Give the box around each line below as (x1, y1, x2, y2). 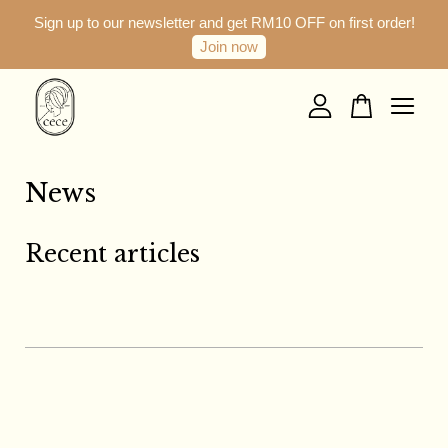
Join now (200, 38, 258, 55)
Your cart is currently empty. (50, 85, 398, 114)
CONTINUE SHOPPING (141, 151, 307, 168)
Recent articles (25, 240, 200, 268)
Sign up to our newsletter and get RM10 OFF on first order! (33, 14, 415, 31)
